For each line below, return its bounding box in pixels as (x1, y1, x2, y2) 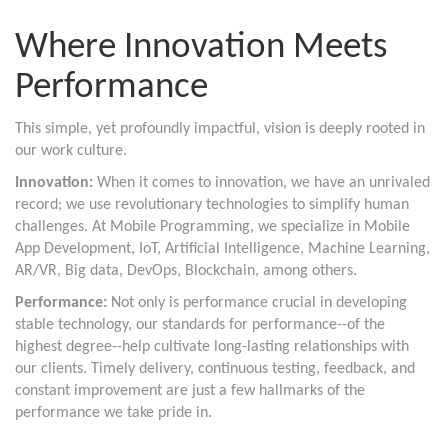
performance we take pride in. (15, 405, 212, 421)
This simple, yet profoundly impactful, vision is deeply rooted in (15, 121, 425, 137)
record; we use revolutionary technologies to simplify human (15, 197, 409, 213)
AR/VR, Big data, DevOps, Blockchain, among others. (15, 263, 357, 279)
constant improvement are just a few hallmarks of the (15, 383, 365, 399)
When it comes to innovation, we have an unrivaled (93, 175, 430, 191)
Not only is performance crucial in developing (107, 295, 407, 311)
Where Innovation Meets (15, 29, 387, 66)
